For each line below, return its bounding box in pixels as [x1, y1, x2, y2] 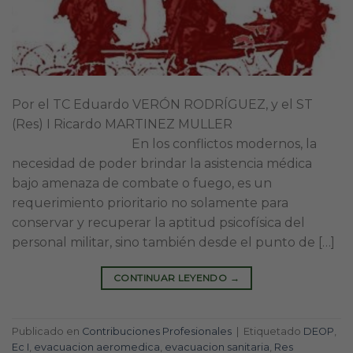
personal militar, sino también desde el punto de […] [12, 234, 335, 250]
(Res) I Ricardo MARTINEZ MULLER [12, 116, 232, 132]
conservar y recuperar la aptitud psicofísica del [12, 214, 305, 230]
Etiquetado [243, 325, 303, 337]
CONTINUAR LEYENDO [113, 271, 230, 284]
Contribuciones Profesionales [82, 325, 232, 337]
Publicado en [12, 325, 82, 337]
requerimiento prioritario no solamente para [12, 195, 288, 210]
